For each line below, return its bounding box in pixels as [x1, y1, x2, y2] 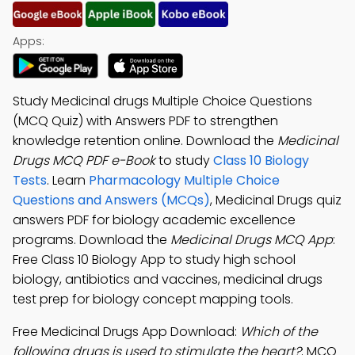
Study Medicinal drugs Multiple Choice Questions [13, 92, 312, 110]
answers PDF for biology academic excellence [13, 211, 296, 229]
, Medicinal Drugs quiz [210, 191, 342, 209]
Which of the [240, 323, 318, 341]
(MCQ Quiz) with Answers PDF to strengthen [13, 112, 278, 130]
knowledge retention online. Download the [13, 132, 277, 150]
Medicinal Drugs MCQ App [170, 231, 333, 249]
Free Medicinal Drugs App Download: [13, 323, 240, 341]
